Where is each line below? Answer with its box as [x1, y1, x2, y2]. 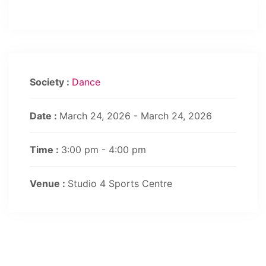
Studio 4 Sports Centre [68, 178, 172, 189]
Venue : [30, 178, 68, 189]
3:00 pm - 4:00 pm [61, 144, 146, 156]
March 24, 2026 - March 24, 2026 [59, 110, 212, 122]
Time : [30, 144, 61, 156]
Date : [30, 110, 59, 122]
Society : [30, 76, 72, 88]
